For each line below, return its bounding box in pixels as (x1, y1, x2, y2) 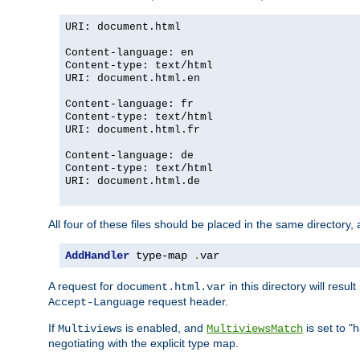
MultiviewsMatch (207, 321, 303, 335)
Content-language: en (65, 46, 194, 59)
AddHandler (65, 248, 129, 262)
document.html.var (117, 280, 226, 293)
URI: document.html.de (65, 174, 200, 187)
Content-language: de (65, 149, 194, 162)
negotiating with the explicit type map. (48, 336, 239, 350)
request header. (145, 294, 228, 308)
